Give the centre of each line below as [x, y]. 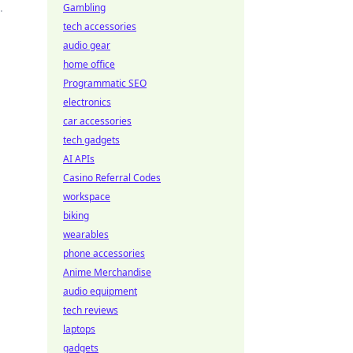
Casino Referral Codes [112, 178]
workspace [87, 197]
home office [89, 64]
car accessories [97, 121]
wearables [86, 234]
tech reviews [91, 310]
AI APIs [79, 159]
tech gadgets [91, 140]
